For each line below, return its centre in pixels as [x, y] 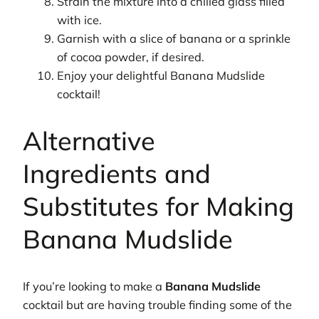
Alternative [89, 141]
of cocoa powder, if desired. [131, 57]
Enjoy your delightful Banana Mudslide [161, 76]
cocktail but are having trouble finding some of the [157, 305]
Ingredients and [117, 174]
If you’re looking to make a [94, 287]
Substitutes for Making [158, 206]
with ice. [80, 20]
